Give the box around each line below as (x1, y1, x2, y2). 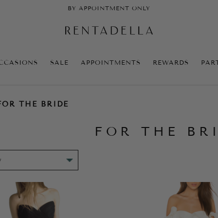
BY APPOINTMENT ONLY (68, 5, 150, 12)
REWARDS (153, 59, 189, 66)
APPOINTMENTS (81, 59, 141, 66)
